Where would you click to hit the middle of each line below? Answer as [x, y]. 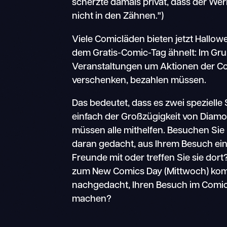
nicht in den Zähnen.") [118, 16]
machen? [92, 200]
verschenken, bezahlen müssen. [139, 81]
